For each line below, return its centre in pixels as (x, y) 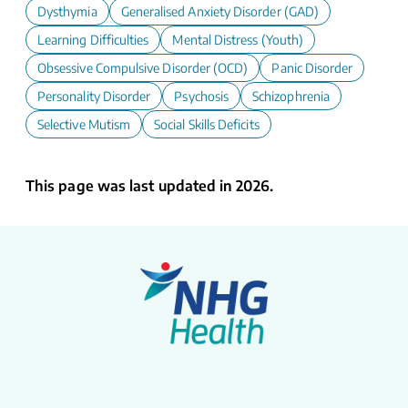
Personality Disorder (94, 97)
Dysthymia (67, 12)
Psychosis (202, 97)
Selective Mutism (84, 125)
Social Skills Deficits (207, 125)
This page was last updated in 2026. (149, 186)
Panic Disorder (312, 68)
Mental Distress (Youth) (238, 40)
